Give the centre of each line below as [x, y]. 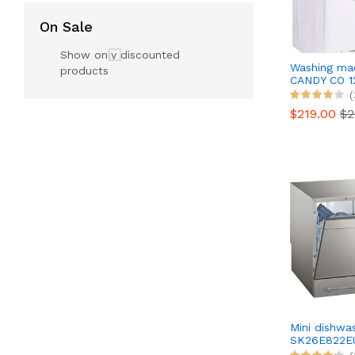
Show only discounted [120, 55]
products [84, 71]
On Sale [66, 27]
